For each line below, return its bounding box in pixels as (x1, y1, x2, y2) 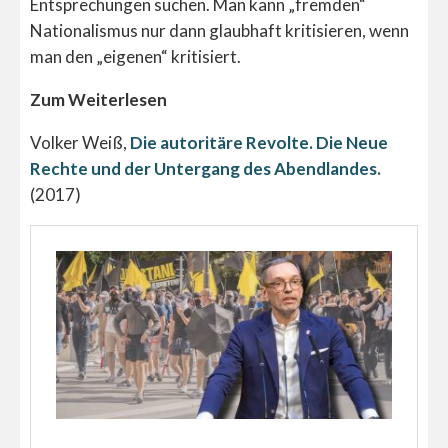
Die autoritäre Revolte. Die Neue (130, 131, 388, 153)
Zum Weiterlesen (30, 88, 167, 110)
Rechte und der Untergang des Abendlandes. (30, 157, 381, 179)
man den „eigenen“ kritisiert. (30, 45, 241, 67)
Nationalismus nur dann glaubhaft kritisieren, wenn (30, 19, 409, 41)
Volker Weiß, (30, 131, 130, 153)
